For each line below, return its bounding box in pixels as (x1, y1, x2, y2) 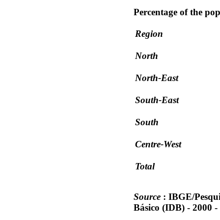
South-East (135, 94, 179, 105)
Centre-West (135, 138, 181, 149)
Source (134, 192, 161, 202)
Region (135, 28, 163, 39)
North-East (135, 72, 178, 83)
